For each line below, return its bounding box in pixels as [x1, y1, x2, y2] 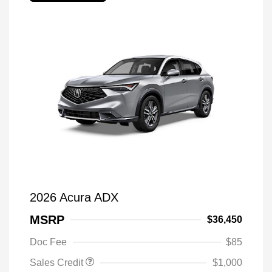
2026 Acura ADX [30, 191, 118, 204]
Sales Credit [30, 257, 86, 268]
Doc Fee [30, 237, 67, 247]
